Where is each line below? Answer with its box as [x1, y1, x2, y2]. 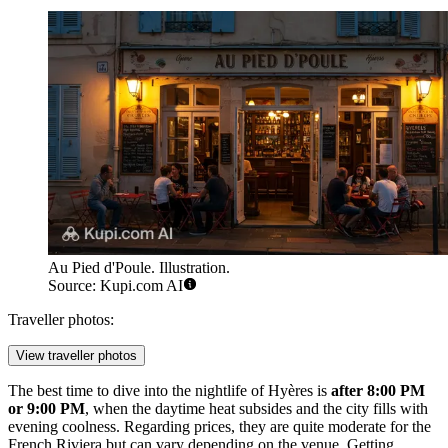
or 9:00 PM [8, 399, 85, 417]
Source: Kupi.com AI [48, 276, 183, 294]
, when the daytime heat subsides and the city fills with [85, 399, 428, 417]
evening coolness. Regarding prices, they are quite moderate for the [8, 417, 431, 435]
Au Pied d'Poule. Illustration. [48, 258, 230, 276]
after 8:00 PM [331, 381, 425, 399]
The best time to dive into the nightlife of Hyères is [8, 381, 331, 399]
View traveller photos [16, 347, 137, 363]
